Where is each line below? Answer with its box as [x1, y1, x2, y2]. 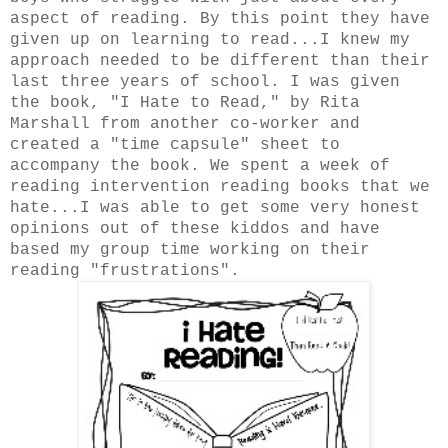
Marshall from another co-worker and [10, 115, 360, 134]
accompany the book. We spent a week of [10, 157, 390, 176]
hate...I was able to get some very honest [10, 199, 420, 218]
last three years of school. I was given [10, 73, 400, 92]
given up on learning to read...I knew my [10, 31, 410, 50]
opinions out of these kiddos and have [10, 220, 380, 239]
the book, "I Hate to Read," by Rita [10, 94, 360, 113]
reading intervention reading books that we [10, 178, 430, 197]
